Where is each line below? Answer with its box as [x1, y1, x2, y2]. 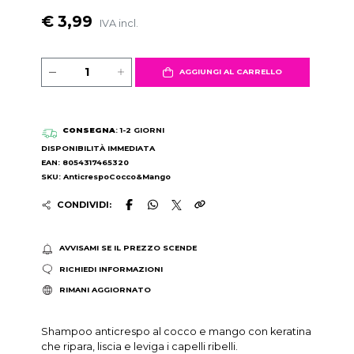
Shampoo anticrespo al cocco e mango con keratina [41, 326, 312, 338]
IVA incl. [100, 17, 139, 29]
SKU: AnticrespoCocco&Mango [41, 172, 171, 182]
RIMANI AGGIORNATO [58, 285, 151, 295]
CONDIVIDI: [56, 199, 111, 211]
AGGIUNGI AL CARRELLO [179, 67, 282, 77]
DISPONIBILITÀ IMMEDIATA [41, 144, 156, 153]
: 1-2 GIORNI [115, 126, 164, 135]
